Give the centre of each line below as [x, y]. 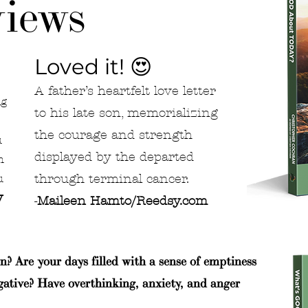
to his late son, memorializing [126, 113]
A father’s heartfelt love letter [125, 91]
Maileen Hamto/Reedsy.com [122, 201]
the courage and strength [113, 135]
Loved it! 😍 [93, 67]
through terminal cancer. [112, 179]
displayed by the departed [114, 157]
